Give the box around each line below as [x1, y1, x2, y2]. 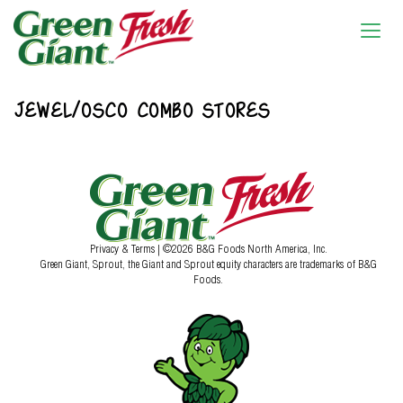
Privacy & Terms [89, 240, 157, 255]
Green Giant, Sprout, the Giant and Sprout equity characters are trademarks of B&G [40, 255, 377, 271]
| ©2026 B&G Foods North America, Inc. [157, 240, 327, 255]
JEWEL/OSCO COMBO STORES [13, 96, 271, 122]
